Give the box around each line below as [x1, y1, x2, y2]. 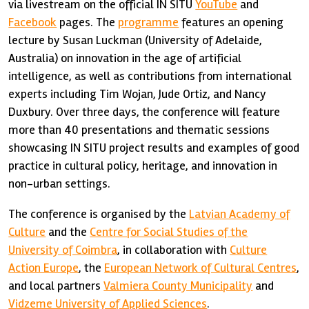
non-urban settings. [8, 176, 111, 191]
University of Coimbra [8, 242, 118, 257]
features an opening [179, 14, 284, 30]
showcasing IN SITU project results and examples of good [8, 140, 300, 155]
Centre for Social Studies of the [90, 224, 248, 239]
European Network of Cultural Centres [104, 260, 297, 275]
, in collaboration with [117, 242, 230, 257]
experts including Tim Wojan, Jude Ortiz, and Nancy [8, 86, 267, 101]
